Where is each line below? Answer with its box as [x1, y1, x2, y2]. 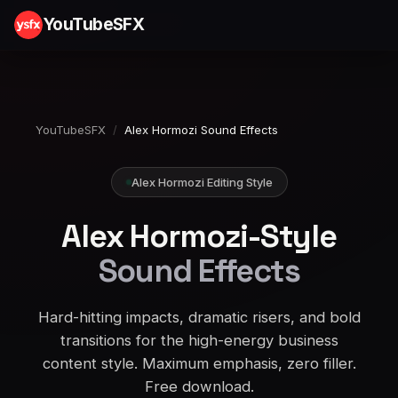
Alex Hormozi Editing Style [131, 175, 273, 189]
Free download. [144, 378, 254, 395]
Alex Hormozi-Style [61, 216, 337, 256]
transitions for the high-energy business [60, 331, 338, 349]
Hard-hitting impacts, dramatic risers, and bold [37, 308, 361, 326]
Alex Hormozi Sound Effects [124, 123, 278, 137]
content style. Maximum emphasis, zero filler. [42, 354, 356, 372]
